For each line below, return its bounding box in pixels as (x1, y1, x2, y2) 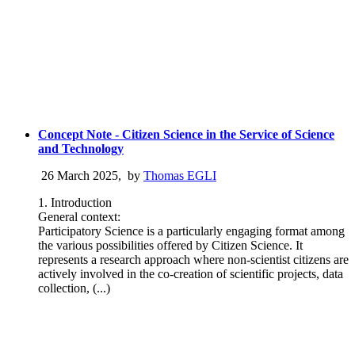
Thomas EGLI (143, 168, 216, 182)
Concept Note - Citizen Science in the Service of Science (38, 127, 334, 141)
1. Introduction (38, 195, 112, 209)
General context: (38, 209, 120, 223)
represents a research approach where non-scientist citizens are (38, 252, 349, 266)
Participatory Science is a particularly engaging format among (38, 223, 345, 238)
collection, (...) (38, 281, 110, 295)
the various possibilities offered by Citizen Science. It (38, 238, 303, 252)
